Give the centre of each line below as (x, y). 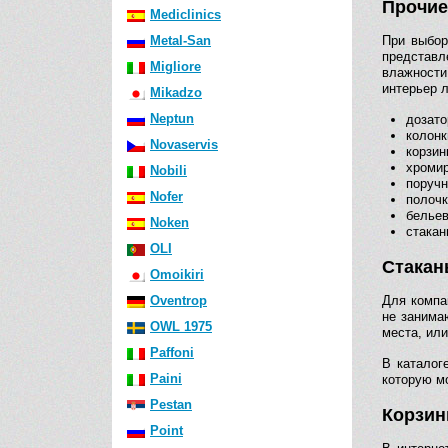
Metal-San (180, 40)
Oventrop (178, 300)
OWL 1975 (181, 326)
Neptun (172, 118)
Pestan (171, 404)
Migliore (175, 66)
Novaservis (184, 144)
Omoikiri (177, 274)
